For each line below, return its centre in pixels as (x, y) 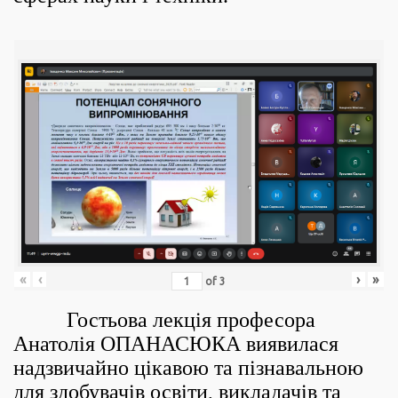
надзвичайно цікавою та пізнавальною (188, 368)
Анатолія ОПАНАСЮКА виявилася (176, 344)
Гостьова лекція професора (164, 320)
